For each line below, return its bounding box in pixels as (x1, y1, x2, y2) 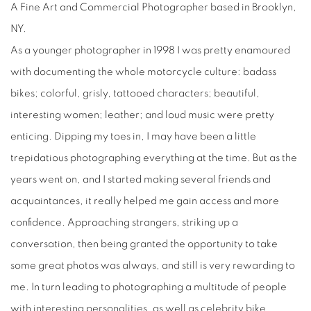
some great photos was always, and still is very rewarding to (10, 260, 295, 271)
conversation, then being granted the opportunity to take (10, 239, 278, 250)
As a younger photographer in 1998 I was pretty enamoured (10, 45, 290, 56)
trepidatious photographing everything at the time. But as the (10, 153, 297, 164)
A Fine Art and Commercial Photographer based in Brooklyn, (10, 2, 296, 13)
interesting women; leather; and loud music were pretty (10, 110, 274, 121)
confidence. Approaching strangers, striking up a (10, 217, 238, 228)
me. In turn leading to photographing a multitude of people (10, 282, 287, 293)
